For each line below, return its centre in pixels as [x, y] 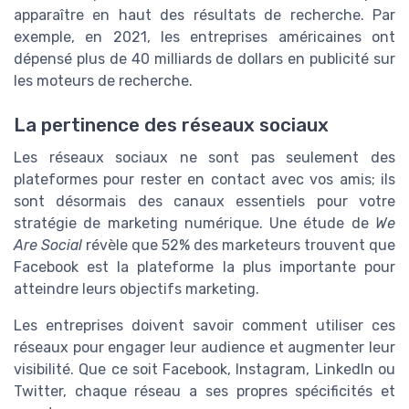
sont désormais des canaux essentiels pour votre [204, 201]
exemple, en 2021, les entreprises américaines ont [204, 37]
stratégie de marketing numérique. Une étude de [194, 223]
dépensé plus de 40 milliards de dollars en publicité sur [204, 58]
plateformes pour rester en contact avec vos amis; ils [204, 179]
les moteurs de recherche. [103, 80]
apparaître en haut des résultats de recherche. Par [204, 15]
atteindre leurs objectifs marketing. [136, 288]
